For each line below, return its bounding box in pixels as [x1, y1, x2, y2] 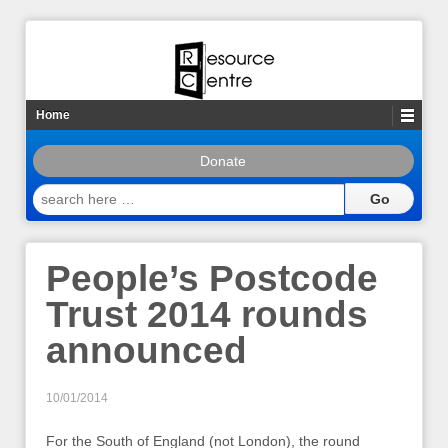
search [32, 184, 78, 200]
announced [46, 330, 247, 372]
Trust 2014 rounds [46, 294, 368, 336]
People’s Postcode [46, 258, 378, 300]
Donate [200, 153, 247, 169]
